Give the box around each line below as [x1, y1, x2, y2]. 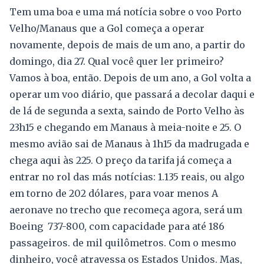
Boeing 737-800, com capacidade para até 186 [9, 220, 225, 233]
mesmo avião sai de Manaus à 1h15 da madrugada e [9, 138, 249, 150]
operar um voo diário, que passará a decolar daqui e [9, 88, 255, 101]
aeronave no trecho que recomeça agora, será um [9, 204, 242, 216]
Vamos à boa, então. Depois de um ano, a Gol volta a [9, 72, 251, 84]
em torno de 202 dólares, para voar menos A [9, 187, 218, 200]
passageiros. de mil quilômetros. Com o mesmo [9, 237, 236, 249]
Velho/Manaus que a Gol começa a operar [9, 22, 204, 35]
